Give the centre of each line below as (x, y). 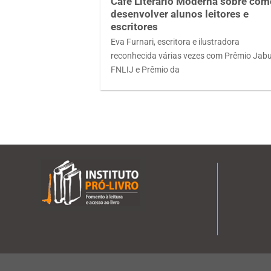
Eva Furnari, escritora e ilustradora (175, 42)
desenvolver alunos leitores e (180, 15)
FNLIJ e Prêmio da (145, 70)
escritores (135, 27)
